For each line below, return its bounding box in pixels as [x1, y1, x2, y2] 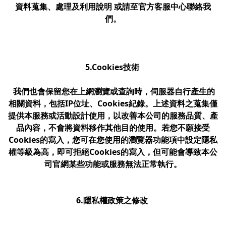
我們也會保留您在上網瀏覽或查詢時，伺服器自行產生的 [11, 86, 215, 97]
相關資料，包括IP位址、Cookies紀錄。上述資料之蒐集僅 [9, 98, 217, 109]
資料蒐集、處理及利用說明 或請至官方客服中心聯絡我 [15, 1, 211, 12]
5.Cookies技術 [85, 62, 141, 73]
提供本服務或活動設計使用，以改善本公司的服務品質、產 [8, 110, 218, 121]
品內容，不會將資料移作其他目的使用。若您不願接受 [16, 122, 210, 133]
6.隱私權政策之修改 [76, 195, 150, 206]
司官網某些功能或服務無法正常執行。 [44, 158, 182, 169]
